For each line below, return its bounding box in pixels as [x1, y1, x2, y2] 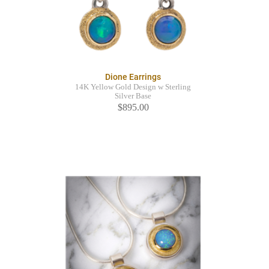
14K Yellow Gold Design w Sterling [75, 83, 191, 92]
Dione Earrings [105, 72, 161, 82]
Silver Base [115, 92, 151, 101]
